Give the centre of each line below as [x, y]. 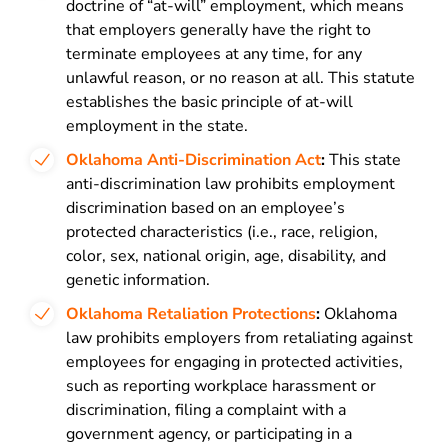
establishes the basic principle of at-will [209, 102]
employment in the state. [157, 126]
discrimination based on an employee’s [205, 208]
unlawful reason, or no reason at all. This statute [240, 78]
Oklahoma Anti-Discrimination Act [193, 160]
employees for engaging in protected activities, [234, 362]
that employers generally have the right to [218, 30]
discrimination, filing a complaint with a [206, 410]
